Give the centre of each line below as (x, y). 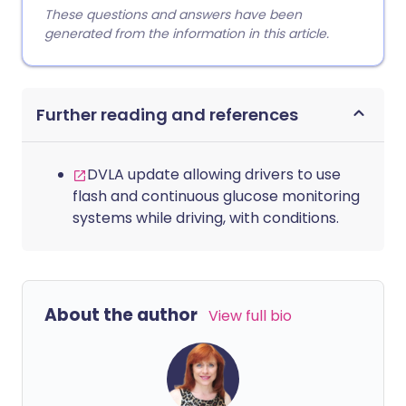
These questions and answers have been (173, 14)
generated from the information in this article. (187, 34)
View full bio (250, 316)
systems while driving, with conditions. (206, 218)
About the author (121, 315)
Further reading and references (167, 115)
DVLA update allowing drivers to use (214, 174)
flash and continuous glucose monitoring (216, 196)
